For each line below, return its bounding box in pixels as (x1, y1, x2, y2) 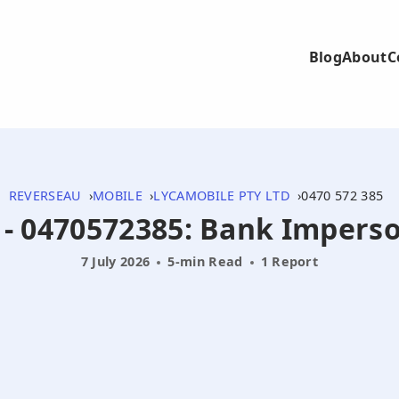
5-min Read (167, 253, 243, 270)
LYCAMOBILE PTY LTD (153, 187, 291, 204)
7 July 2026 (80, 253, 151, 270)
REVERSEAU (8, 187, 82, 204)
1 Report (260, 253, 319, 270)
